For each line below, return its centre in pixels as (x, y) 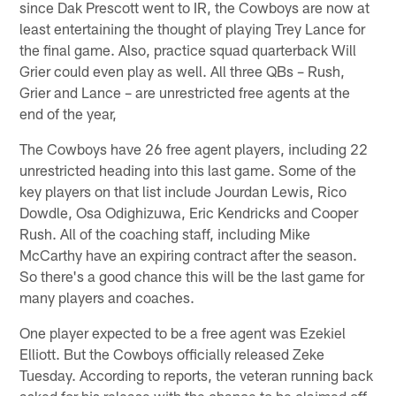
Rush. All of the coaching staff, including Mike (165, 233)
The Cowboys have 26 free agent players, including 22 (194, 148)
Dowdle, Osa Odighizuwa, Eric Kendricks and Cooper (189, 212)
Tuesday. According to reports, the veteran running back (197, 374)
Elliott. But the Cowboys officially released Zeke (172, 353)
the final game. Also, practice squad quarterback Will (188, 49)
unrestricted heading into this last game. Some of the (188, 169)
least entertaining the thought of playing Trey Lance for (193, 28)
